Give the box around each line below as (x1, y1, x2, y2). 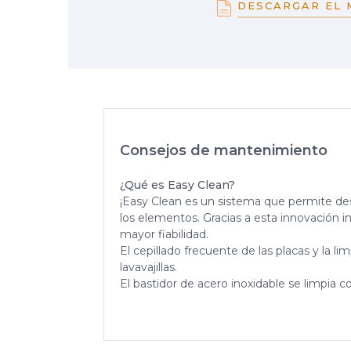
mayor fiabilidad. (120, 226, 208, 241)
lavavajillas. (120, 259, 177, 274)
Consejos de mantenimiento (120, 141, 327, 159)
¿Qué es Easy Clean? (120, 177, 235, 192)
